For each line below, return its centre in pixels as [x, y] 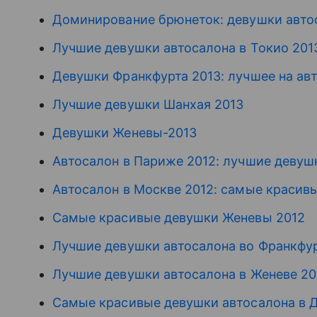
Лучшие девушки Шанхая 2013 [148, 104]
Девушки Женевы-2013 [125, 133]
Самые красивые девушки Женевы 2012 [179, 218]
